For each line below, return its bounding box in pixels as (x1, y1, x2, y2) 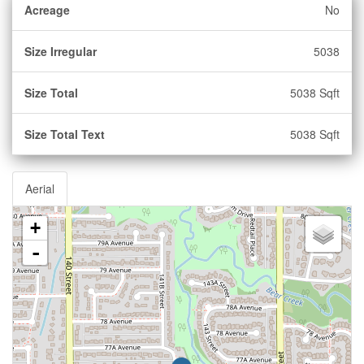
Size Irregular (24, 43, 97, 59)
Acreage (24, 2, 70, 18)
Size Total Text (24, 126, 105, 142)
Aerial (25, 180, 54, 197)
